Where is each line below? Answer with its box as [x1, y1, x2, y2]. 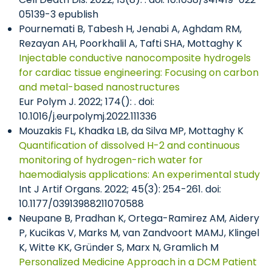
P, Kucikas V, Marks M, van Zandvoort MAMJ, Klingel [19, 226, 259, 240]
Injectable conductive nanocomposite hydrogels [19, 51, 251, 65]
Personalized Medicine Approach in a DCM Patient [19, 255, 257, 269]
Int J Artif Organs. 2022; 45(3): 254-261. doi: [19, 182, 221, 196]
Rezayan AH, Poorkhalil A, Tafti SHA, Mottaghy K [19, 36, 242, 50]
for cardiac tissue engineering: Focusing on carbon [19, 66, 259, 80]
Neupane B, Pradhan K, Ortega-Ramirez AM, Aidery [19, 211, 259, 225]
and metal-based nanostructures [19, 80, 180, 94]
